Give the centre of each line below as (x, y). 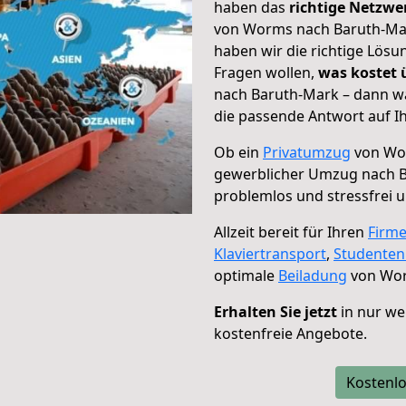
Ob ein (238, 152)
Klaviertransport (270, 254)
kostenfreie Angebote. (290, 333)
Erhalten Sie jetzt (275, 312)
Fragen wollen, (266, 72)
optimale (246, 275)
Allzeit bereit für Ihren (291, 232)
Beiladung (313, 275)
